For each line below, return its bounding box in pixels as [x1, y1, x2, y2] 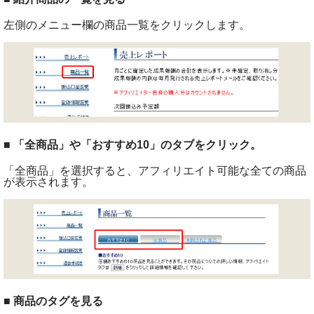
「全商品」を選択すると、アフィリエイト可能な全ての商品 [4, 165, 306, 177]
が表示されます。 [4, 176, 93, 189]
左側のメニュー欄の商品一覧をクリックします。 [4, 18, 250, 31]
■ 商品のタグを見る [4, 294, 103, 307]
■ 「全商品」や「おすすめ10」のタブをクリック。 [4, 139, 261, 151]
